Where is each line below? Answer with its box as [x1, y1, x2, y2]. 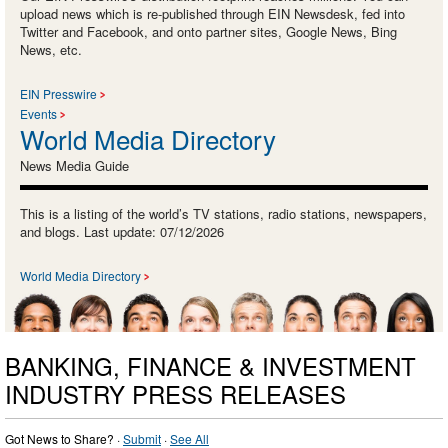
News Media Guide [20, 156, 129, 176]
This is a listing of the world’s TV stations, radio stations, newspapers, [20, 204, 427, 224]
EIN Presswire [20, 85, 97, 103]
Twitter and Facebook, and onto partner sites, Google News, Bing [20, 22, 397, 42]
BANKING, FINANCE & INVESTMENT [5, 347, 416, 383]
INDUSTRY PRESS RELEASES [5, 375, 346, 411]
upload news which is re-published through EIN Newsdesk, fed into [20, 4, 405, 24]
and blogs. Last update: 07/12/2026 [20, 222, 224, 242]
